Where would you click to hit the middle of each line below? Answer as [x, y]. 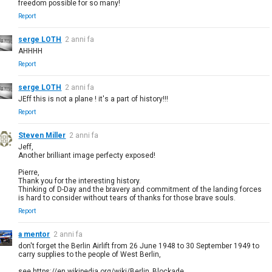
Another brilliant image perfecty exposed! [87, 155]
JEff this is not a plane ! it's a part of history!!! [93, 99]
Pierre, [29, 172]
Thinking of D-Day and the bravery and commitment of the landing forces [140, 189]
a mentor [34, 234]
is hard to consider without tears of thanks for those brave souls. [127, 198]
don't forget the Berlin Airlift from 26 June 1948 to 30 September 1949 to [139, 246]
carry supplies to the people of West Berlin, [90, 254]
